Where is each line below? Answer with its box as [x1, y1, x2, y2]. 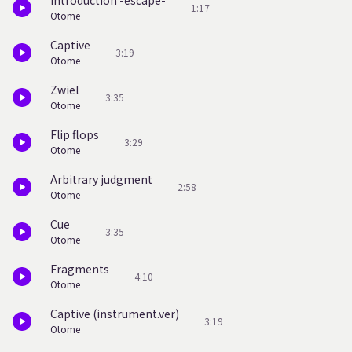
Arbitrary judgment [50, 171, 152, 187]
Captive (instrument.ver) [50, 306, 179, 321]
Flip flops [50, 126, 99, 142]
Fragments [50, 261, 109, 277]
